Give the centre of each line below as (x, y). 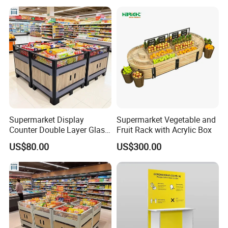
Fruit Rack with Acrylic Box (164, 130)
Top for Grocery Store (48, 140)
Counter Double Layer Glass (59, 130)
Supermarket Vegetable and (166, 119)
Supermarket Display (47, 119)
